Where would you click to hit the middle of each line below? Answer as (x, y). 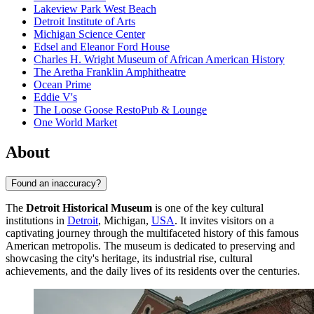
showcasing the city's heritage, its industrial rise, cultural (129, 258)
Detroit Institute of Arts (84, 22)
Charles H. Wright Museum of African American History (159, 60)
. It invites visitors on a (224, 220)
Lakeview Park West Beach (95, 9)
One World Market (75, 123)
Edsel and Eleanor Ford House (102, 47)
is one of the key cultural (208, 207)
